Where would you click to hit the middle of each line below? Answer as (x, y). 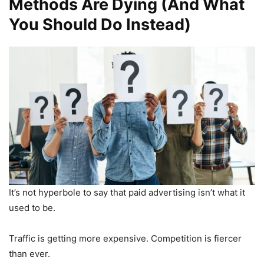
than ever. (29, 253)
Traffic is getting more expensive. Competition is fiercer (125, 238)
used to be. (32, 207)
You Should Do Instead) (100, 24)
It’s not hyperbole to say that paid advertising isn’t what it (127, 192)
